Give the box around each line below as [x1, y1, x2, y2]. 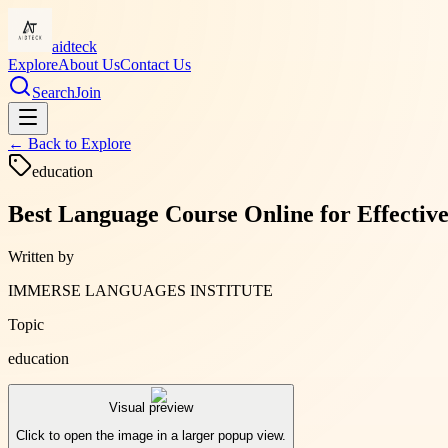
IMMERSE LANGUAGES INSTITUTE [8, 281, 273, 299]
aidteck [52, 38, 97, 55]
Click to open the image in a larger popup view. [16, 428, 286, 444]
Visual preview [109, 400, 193, 416]
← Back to [8, 135, 81, 152]
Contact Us [120, 56, 191, 73]
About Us [58, 56, 120, 73]
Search [32, 84, 75, 101]
